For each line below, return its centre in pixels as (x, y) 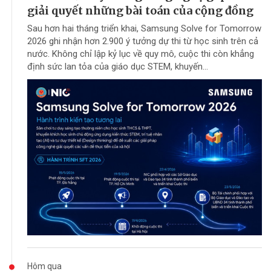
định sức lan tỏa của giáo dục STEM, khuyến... (118, 66)
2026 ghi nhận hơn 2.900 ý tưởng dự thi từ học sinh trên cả (143, 41)
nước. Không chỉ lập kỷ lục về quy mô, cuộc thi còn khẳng (141, 54)
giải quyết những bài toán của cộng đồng (140, 10)
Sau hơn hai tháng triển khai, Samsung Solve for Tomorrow (144, 28)
